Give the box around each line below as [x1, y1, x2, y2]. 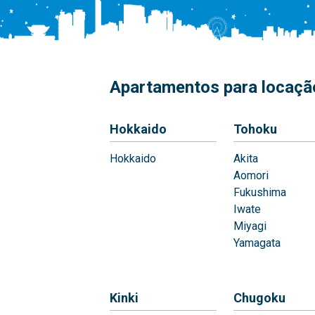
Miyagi [233, 219, 266, 233]
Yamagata [233, 236, 281, 250]
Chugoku [233, 290, 285, 305]
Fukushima [233, 186, 286, 199]
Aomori [233, 169, 269, 182]
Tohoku [233, 122, 277, 136]
